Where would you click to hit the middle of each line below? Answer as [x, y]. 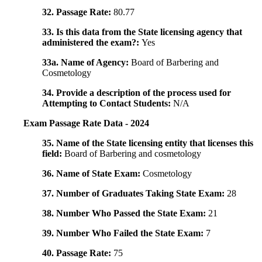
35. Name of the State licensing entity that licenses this [148, 143]
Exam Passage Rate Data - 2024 [86, 123]
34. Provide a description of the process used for [137, 93]
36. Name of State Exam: [92, 174]
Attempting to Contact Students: [108, 104]
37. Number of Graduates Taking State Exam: [135, 194]
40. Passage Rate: [78, 253]
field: [53, 154]
